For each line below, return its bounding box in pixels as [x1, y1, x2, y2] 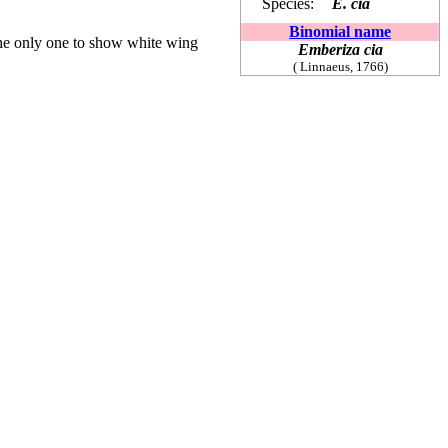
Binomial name [289, 22, 391, 40]
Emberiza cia [297, 40, 383, 58]
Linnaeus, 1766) [296, 58, 388, 74]
